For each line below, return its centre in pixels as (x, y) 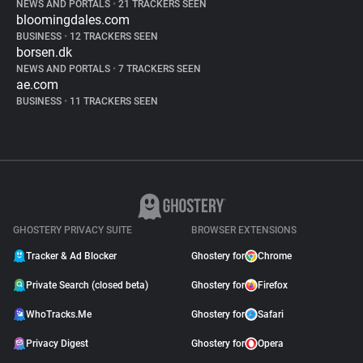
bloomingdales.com (73, 20)
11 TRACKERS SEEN (113, 101)
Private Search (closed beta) (87, 285)
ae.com (37, 85)
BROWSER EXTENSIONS (244, 230)
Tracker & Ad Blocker (71, 256)
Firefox (273, 285)
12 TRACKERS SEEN (113, 36)
